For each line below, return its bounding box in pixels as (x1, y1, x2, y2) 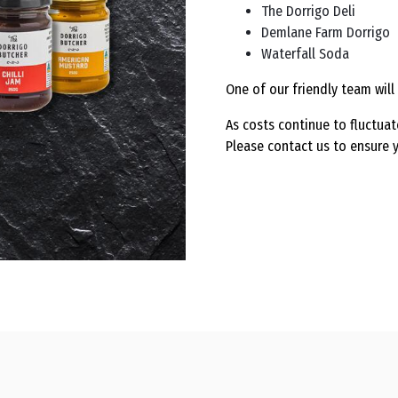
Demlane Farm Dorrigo (261, 23, 390, 41)
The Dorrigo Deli (261, 2, 355, 20)
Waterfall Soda (261, 44, 349, 62)
